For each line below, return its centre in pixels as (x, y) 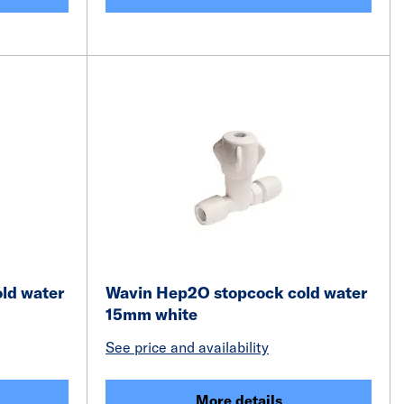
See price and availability (187, 347)
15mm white (151, 314)
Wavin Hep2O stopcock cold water (236, 293)
